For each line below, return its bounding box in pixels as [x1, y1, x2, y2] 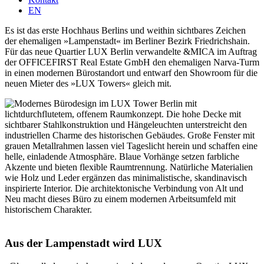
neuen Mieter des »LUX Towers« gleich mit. [5, 78, 171, 89]
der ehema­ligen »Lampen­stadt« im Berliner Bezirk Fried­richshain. [5, 36, 250, 47]
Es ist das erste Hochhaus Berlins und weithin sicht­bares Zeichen [5, 25, 246, 36]
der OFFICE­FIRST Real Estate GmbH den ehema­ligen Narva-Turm [5, 57, 259, 68]
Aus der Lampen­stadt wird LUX [5, 236, 162, 249]
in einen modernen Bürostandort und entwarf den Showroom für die [5, 68, 258, 78]
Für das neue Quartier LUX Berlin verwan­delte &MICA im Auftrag [5, 47, 257, 57]
